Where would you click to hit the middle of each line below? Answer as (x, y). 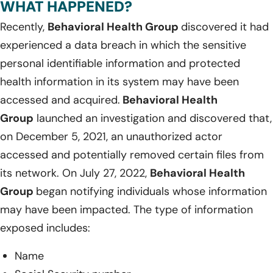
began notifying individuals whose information (151, 191)
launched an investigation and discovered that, (153, 118)
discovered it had (225, 27)
